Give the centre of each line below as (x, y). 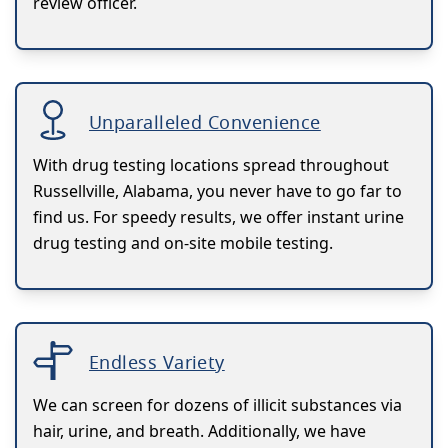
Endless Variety (157, 361)
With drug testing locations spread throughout (211, 164)
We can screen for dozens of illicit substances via (217, 404)
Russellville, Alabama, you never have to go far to (217, 190)
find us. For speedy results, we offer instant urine (218, 216)
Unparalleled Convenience (205, 121)
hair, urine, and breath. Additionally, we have (199, 430)
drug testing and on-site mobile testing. (183, 242)
